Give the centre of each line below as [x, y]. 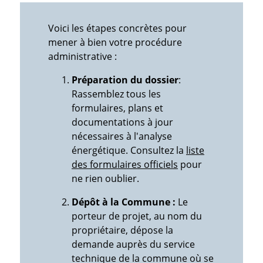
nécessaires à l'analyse [122, 136]
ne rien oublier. [105, 179]
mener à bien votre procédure [115, 43]
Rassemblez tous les [116, 94]
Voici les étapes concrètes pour [117, 28]
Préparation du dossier [125, 80]
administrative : [82, 57]
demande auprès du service [133, 245]
